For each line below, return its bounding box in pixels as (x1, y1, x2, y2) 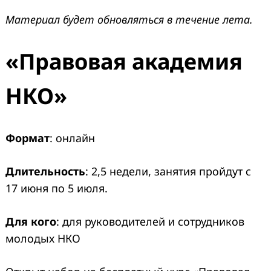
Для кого (5, 214, 56, 229)
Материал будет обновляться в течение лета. (5, 12, 253, 27)
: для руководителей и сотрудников (56, 214, 244, 229)
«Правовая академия (5, 47, 243, 77)
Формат (5, 131, 50, 146)
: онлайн (50, 131, 95, 146)
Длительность (5, 164, 85, 179)
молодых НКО (5, 231, 80, 246)
